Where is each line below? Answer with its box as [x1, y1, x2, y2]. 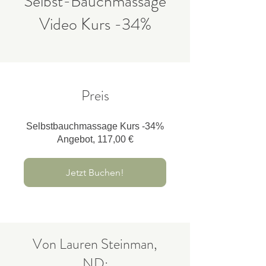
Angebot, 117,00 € [56, 134, 134, 145]
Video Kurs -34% [39, 12, 151, 37]
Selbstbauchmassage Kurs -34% [26, 121, 164, 132]
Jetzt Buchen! [66, 167, 124, 179]
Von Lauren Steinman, [33, 234, 157, 255]
